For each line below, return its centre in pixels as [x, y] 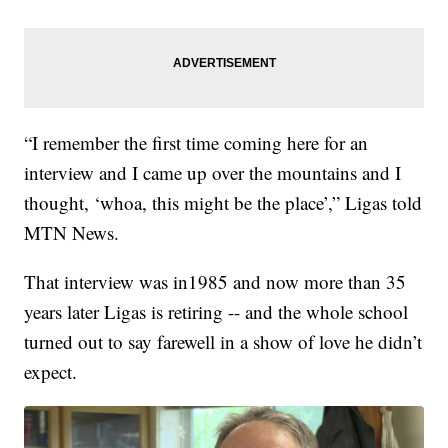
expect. [51, 371]
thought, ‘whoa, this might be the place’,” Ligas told [223, 202]
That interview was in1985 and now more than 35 [215, 281]
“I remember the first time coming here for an [196, 142]
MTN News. [72, 232]
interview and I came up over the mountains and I [213, 172]
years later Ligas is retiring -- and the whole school [216, 311]
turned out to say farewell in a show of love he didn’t [223, 341]
